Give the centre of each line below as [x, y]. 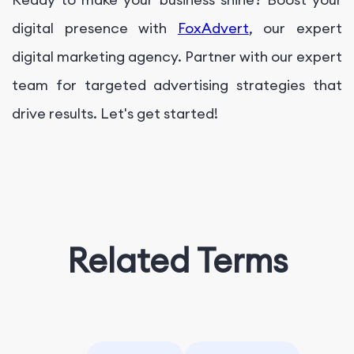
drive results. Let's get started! [117, 114]
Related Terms [177, 261]
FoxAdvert [213, 28]
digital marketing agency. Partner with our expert [177, 57]
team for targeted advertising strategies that [177, 85]
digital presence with [95, 28]
